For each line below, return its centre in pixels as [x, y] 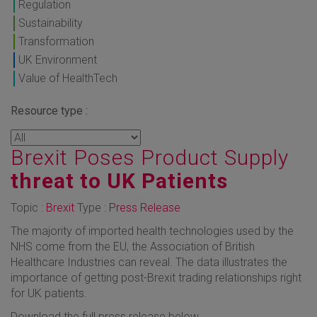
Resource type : [49, 110]
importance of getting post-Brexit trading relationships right [156, 277]
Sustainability [51, 23]
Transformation [56, 41]
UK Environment [58, 59]
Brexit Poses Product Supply [150, 157]
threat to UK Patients [119, 180]
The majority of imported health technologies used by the [152, 231]
